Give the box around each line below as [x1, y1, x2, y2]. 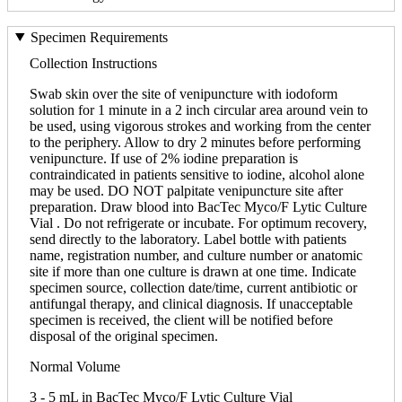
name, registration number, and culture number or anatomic [30, 247, 363, 263]
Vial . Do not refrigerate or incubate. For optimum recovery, [30, 214, 367, 231]
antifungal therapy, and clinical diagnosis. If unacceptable [30, 295, 353, 311]
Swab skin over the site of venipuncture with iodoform [30, 85, 337, 101]
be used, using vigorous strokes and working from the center [30, 118, 371, 134]
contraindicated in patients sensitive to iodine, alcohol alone [30, 166, 364, 182]
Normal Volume [30, 358, 120, 374]
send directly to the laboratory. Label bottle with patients [30, 231, 346, 247]
